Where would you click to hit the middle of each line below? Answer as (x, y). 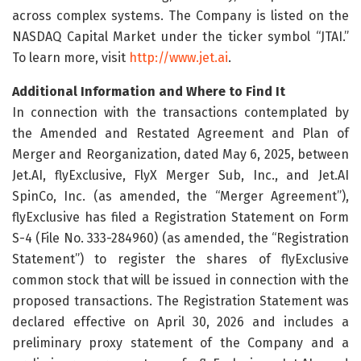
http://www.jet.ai (178, 57)
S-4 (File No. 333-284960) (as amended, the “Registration (180, 238)
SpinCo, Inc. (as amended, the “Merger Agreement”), (180, 196)
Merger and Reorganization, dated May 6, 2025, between (180, 154)
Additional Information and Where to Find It (149, 91)
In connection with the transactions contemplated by (180, 112)
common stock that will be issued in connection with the (180, 280)
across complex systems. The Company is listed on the (180, 15)
